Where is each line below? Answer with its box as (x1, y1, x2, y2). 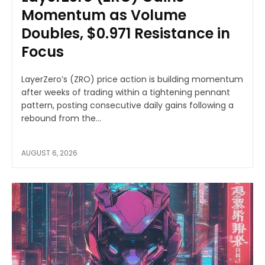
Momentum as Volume (21, 5, 186, 25)
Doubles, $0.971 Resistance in (21, 24, 230, 44)
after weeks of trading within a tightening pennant (21, 86, 230, 99)
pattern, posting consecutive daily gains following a (21, 99, 234, 112)
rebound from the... (21, 112, 101, 125)
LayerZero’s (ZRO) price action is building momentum (21, 73, 243, 86)
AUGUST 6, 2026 (21, 148, 77, 159)
